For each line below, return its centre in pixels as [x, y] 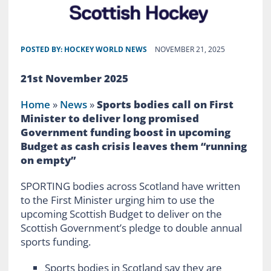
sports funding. [55, 242]
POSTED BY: [42, 50]
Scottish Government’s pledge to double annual [131, 228]
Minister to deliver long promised [109, 119]
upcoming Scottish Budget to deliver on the [121, 214]
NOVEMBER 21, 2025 [190, 50]
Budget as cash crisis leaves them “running [133, 146]
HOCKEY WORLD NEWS [105, 50]
